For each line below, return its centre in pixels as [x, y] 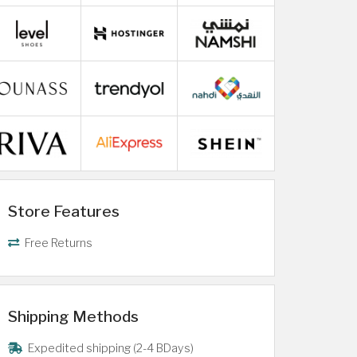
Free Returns [57, 243]
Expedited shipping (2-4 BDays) [110, 348]
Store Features [64, 211]
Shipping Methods [73, 316]
